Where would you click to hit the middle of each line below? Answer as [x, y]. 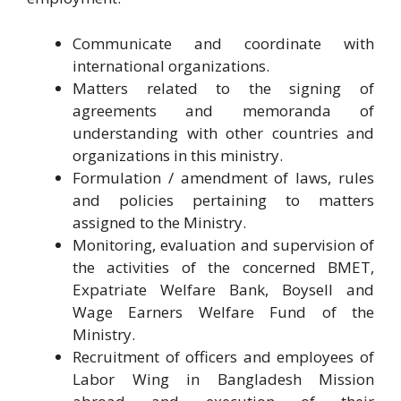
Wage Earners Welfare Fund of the [223, 311]
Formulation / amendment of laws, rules [223, 177]
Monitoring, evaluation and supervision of [223, 244]
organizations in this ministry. [178, 155]
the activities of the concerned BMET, [223, 267]
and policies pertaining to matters [223, 200]
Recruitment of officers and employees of [223, 356]
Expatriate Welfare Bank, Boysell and [223, 289]
